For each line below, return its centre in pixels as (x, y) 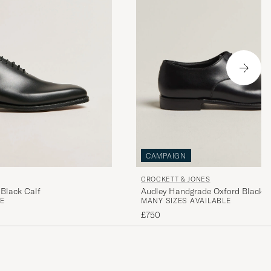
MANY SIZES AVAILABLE (186, 201)
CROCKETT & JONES (176, 179)
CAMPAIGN (166, 155)
